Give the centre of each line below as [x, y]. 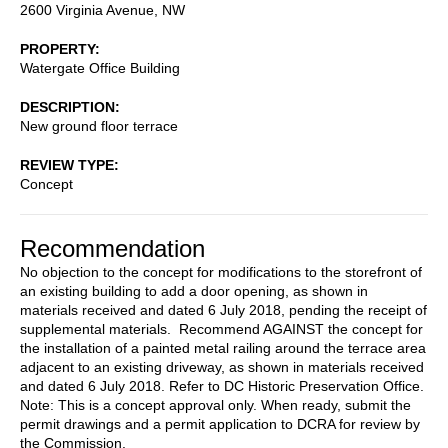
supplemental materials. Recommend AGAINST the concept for [221, 328]
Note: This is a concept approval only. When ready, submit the [215, 404]
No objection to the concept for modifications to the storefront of [221, 271]
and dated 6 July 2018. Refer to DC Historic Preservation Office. [222, 385]
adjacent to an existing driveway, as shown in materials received [222, 366]
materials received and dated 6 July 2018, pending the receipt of [223, 309]
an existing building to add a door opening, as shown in [194, 290]
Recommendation [112, 248]
